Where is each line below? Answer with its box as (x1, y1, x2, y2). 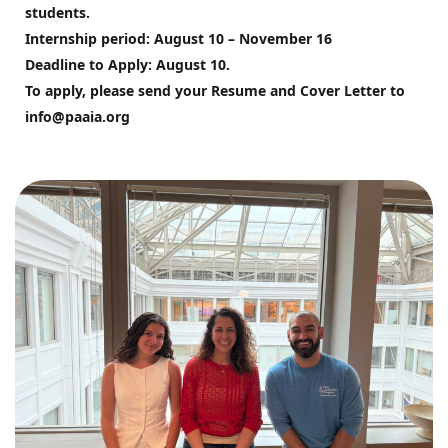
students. (25, 3, 94, 22)
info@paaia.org (25, 107, 130, 126)
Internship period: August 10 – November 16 (25, 29, 332, 48)
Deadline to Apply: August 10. (25, 55, 230, 74)
